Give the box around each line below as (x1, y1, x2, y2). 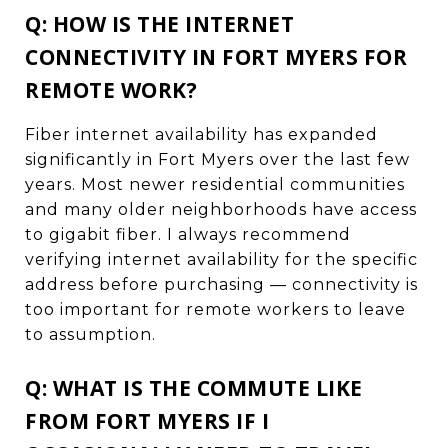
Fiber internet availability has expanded (25, 124, 378, 144)
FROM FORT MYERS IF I (25, 406, 269, 435)
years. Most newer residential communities (25, 174, 405, 194)
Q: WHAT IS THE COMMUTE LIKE (25, 373, 363, 402)
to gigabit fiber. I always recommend (25, 224, 351, 244)
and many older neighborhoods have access (25, 199, 417, 219)
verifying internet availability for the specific (25, 249, 418, 269)
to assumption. (25, 324, 156, 344)
